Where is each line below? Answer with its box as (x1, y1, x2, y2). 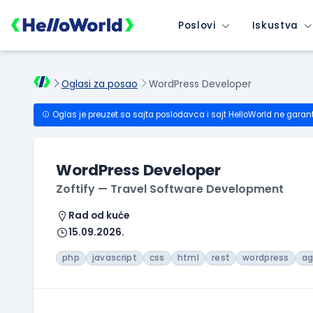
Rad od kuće (68, 209, 129, 223)
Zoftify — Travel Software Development (56, 181, 284, 198)
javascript (92, 252, 137, 264)
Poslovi (178, 18, 216, 32)
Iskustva (252, 18, 299, 32)
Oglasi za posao (61, 78, 138, 92)
